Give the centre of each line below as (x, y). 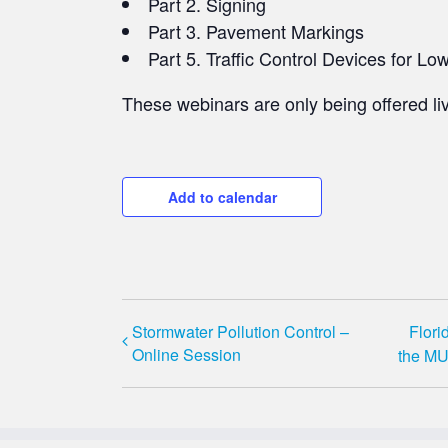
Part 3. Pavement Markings (256, 31)
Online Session (186, 354)
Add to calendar (222, 197)
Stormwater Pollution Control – (240, 331)
